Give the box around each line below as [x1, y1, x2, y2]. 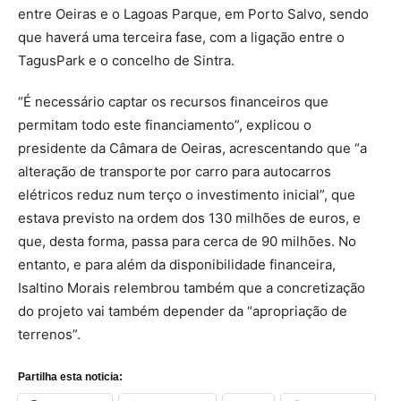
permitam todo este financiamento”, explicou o [18, 115, 311, 133]
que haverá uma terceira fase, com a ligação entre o [18, 28, 345, 46]
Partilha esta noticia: [18, 370, 123, 383]
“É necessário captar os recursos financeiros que [18, 92, 328, 110]
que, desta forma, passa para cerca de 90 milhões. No [18, 232, 356, 250]
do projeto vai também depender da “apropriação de [18, 302, 347, 320]
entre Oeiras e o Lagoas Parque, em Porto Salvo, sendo [18, 4, 369, 22]
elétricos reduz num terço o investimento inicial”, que [18, 185, 355, 203]
